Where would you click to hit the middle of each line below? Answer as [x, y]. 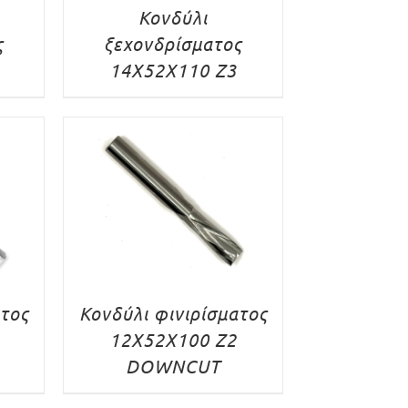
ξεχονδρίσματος [173, 43]
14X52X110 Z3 [173, 69]
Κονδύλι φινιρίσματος [173, 312]
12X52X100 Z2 [173, 339]
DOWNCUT [173, 365]
